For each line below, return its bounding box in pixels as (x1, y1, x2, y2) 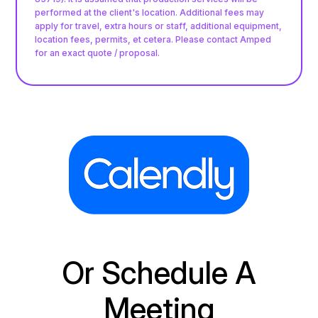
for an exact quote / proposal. (35, 47, 160, 58)
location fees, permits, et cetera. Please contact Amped (35, 33, 272, 45)
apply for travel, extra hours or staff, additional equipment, (35, 20, 283, 31)
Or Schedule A (62, 253, 256, 291)
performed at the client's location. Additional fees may (35, 6, 265, 18)
